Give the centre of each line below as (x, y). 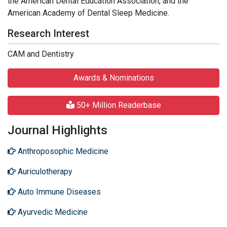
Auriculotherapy (44, 172)
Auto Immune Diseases (58, 192)
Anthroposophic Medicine (62, 151)
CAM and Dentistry (41, 54)
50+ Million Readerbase (118, 105)
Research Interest (48, 33)
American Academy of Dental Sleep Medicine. (88, 13)
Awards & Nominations (113, 78)
